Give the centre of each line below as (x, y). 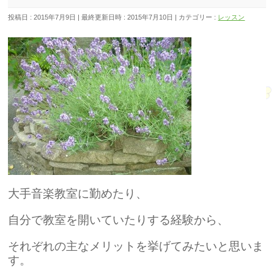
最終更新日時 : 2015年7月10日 (128, 17)
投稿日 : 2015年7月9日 (42, 17)
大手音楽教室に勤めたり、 (78, 194)
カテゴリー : (198, 17)
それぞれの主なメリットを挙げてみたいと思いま (136, 246)
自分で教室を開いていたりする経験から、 (119, 220)
